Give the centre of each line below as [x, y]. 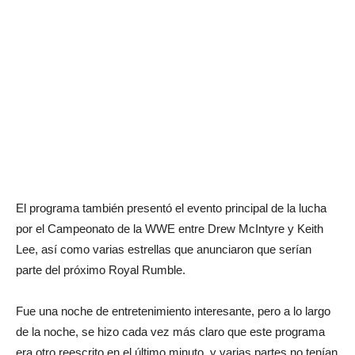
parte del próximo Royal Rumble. [101, 269]
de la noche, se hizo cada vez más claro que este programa [170, 331]
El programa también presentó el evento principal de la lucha [171, 208]
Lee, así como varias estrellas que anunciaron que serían [164, 249]
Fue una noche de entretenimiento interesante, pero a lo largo [173, 311]
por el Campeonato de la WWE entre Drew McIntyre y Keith [170, 228]
